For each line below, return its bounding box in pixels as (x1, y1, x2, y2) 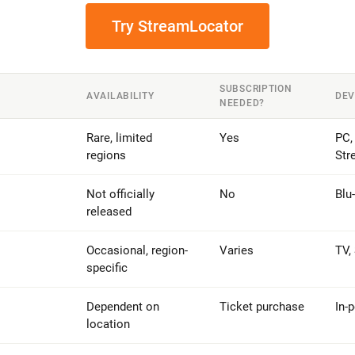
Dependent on (86, 300, 159, 314)
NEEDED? (219, 97, 265, 109)
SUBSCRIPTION (219, 83, 292, 94)
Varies (219, 243, 254, 258)
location (86, 317, 130, 331)
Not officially (86, 187, 155, 201)
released (86, 204, 132, 219)
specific (86, 261, 128, 275)
